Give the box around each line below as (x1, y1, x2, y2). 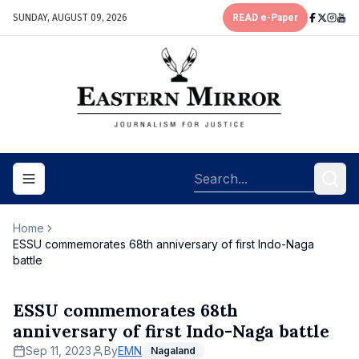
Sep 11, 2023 (26, 344, 91, 357)
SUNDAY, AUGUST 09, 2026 (13, 12, 127, 23)
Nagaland (151, 345, 196, 357)
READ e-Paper (232, 12, 298, 23)
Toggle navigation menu (27, 178, 165, 192)
